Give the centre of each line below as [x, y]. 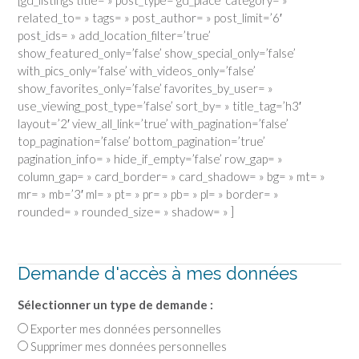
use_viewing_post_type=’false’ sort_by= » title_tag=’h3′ [159, 105]
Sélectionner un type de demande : [115, 305]
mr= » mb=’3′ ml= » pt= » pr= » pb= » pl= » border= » [148, 194]
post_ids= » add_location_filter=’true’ [114, 35]
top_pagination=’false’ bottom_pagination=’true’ [141, 141]
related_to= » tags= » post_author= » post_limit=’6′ [150, 17]
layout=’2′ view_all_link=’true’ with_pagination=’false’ [153, 123]
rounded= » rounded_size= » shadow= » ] [126, 211]
